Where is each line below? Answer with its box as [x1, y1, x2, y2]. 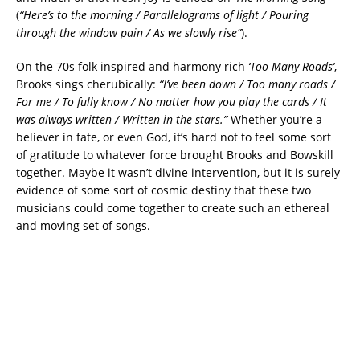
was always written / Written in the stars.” [16, 112, 227, 128]
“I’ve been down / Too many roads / [159, 76, 335, 92]
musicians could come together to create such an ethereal [16, 200, 329, 216]
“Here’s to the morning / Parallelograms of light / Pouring [19, 7, 309, 23]
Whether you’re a [227, 112, 322, 128]
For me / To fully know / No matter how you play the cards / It [16, 94, 327, 110]
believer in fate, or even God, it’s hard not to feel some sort [16, 129, 331, 145]
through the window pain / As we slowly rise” [16, 25, 241, 41]
